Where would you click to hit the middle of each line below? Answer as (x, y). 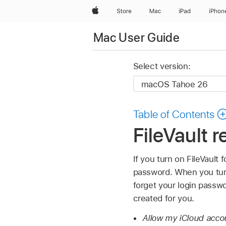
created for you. (163, 198)
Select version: (162, 66)
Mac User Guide (137, 37)
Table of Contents (174, 114)
